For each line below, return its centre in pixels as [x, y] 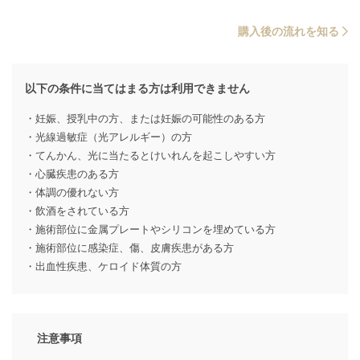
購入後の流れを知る [290, 31]
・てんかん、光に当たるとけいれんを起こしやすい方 [150, 155]
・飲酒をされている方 [77, 211]
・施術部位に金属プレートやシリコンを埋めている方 [150, 229]
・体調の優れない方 [72, 192]
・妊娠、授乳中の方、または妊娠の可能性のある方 [145, 118]
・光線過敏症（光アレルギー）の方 [108, 137]
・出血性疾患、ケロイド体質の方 [103, 266]
